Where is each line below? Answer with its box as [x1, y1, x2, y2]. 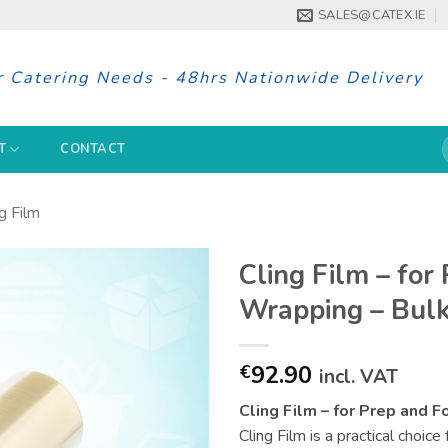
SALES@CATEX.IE [318, 6, 426, 24]
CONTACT [60, 140, 126, 158]
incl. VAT [319, 364, 398, 390]
